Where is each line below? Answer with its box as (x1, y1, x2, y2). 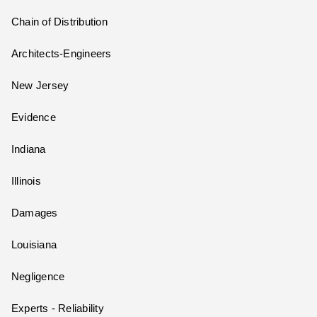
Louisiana (11, 239, 57, 251)
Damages (11, 207, 58, 219)
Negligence (11, 271, 65, 283)
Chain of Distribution (11, 16, 108, 28)
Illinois (11, 175, 41, 188)
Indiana (11, 144, 46, 156)
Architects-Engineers (11, 48, 112, 60)
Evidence (11, 112, 56, 124)
